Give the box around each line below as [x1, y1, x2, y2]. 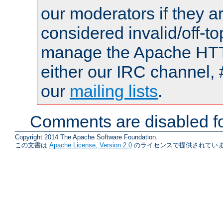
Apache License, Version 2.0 [49, 141, 132, 149]
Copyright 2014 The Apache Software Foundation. [15, 133, 158, 141]
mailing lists [70, 82, 158, 101]
